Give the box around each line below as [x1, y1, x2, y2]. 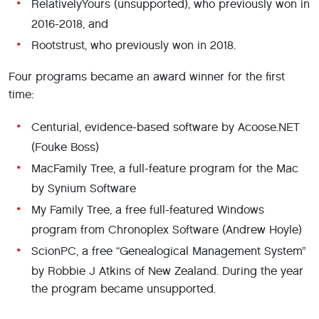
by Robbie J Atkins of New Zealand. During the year [31, 264, 303, 278]
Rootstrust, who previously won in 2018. [31, 38, 236, 52]
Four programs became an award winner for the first [9, 70, 285, 83]
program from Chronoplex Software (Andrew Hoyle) [31, 223, 302, 236]
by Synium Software [31, 182, 136, 195]
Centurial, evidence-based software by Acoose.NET [31, 120, 300, 134]
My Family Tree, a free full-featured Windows [31, 203, 264, 216]
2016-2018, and [31, 17, 108, 31]
